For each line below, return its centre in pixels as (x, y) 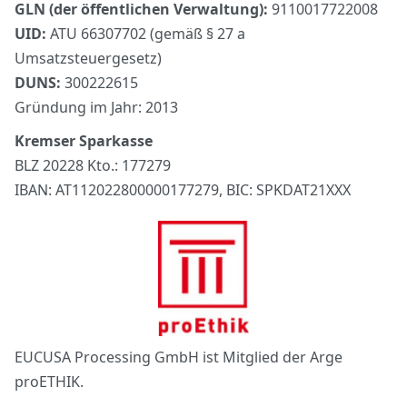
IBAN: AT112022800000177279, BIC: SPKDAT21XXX (183, 189)
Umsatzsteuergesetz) (88, 58)
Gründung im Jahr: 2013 (96, 107)
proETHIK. (49, 382)
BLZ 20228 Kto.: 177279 (93, 165)
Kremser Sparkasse (84, 140)
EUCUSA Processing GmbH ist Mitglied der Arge (179, 357)
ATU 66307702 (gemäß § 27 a (146, 33)
